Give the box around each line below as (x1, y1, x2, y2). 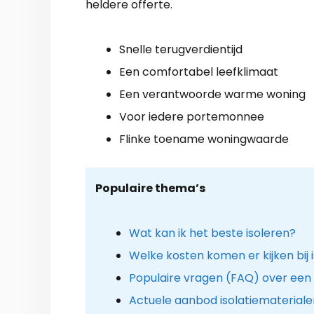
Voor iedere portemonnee (119, 108, 264, 125)
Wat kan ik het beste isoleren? (128, 224, 296, 241)
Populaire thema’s (95, 179, 205, 196)
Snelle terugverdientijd (119, 41, 243, 57)
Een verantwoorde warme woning (119, 86, 306, 102)
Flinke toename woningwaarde (119, 130, 289, 147)
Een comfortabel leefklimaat (119, 63, 278, 80)
